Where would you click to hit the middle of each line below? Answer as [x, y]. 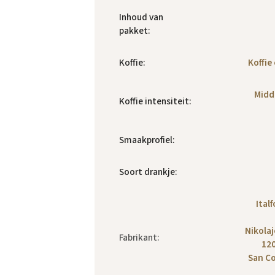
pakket [134, 31]
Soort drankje [147, 172]
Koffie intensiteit [154, 102]
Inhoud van [141, 17]
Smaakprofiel [146, 140]
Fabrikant [138, 238]
